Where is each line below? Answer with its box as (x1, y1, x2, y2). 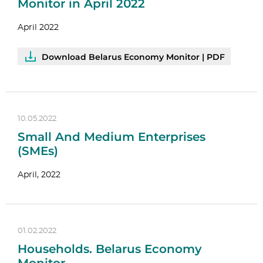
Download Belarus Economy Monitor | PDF (42, 52, 225, 62)
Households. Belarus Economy (18, 242, 202, 256)
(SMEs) (18, 144, 58, 158)
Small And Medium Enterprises (18, 130, 205, 144)
